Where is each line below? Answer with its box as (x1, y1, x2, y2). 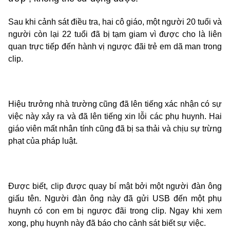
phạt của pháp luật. (8, 136, 78, 145)
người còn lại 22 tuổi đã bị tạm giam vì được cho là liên (8, 29, 222, 39)
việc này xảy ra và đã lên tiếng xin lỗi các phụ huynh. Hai (8, 111, 222, 121)
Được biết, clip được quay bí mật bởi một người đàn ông (8, 181, 222, 190)
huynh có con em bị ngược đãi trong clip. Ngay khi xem (8, 206, 222, 215)
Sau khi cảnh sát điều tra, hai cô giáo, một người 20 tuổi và (8, 17, 222, 26)
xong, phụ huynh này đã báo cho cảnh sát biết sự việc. (8, 218, 206, 227)
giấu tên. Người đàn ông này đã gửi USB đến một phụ (8, 194, 222, 203)
